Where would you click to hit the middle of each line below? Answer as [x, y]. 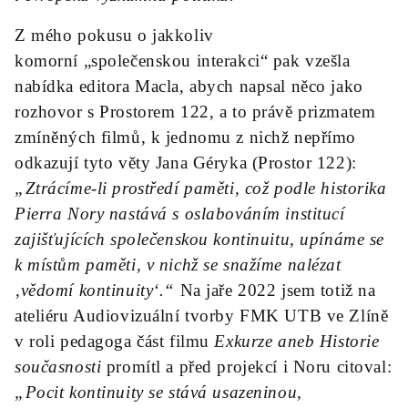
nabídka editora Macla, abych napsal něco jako [189, 86]
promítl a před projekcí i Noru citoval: [247, 367]
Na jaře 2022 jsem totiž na [275, 290]
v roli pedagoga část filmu [115, 341]
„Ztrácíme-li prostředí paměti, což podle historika [201, 188]
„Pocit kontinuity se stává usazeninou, [158, 392]
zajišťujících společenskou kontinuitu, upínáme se [199, 239]
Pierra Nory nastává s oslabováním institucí [180, 214]
